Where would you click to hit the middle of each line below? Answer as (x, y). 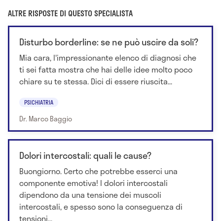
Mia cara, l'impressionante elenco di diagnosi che (108, 57)
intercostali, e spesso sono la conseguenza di (101, 207)
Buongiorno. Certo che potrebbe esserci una (98, 171)
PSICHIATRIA (39, 102)
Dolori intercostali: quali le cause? (85, 156)
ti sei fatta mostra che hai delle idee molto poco (106, 69)
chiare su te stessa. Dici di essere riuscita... (96, 81)
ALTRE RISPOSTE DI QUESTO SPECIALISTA (70, 13)
